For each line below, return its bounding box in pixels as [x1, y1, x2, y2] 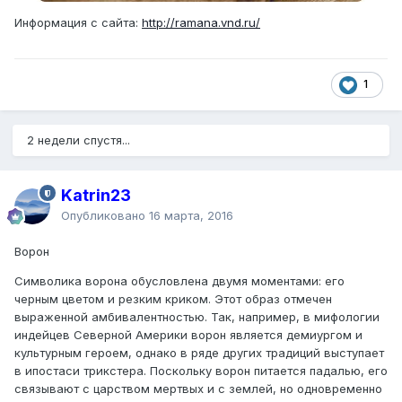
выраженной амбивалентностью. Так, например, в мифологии [14, 310, 380, 325]
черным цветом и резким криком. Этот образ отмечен [14, 292, 332, 307]
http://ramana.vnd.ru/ [142, 15, 260, 31]
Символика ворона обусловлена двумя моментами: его [14, 274, 345, 289]
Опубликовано [61, 208, 149, 223]
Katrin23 [61, 186, 131, 205]
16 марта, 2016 [149, 208, 233, 223]
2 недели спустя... [27, 133, 130, 148]
